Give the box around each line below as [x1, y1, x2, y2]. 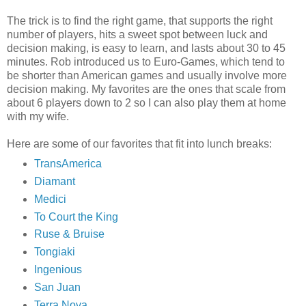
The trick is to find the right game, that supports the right [7, 14, 273, 27]
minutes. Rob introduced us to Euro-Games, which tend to [7, 55, 285, 68]
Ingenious [33, 264, 82, 276]
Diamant [33, 175, 75, 187]
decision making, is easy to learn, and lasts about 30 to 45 [7, 42, 286, 54]
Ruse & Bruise [33, 228, 105, 240]
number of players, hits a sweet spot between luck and [7, 28, 268, 40]
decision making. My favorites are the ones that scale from [7, 83, 286, 95]
